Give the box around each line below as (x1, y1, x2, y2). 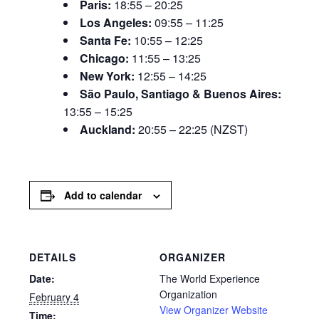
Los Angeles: (80, 14, 155, 31)
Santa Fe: (80, 31, 135, 48)
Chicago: (80, 49, 132, 66)
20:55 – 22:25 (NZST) (138, 120, 249, 137)
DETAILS (29, 249, 77, 264)
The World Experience (159, 271, 260, 286)
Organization (159, 286, 217, 301)
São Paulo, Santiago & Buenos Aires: (80, 85, 282, 102)
